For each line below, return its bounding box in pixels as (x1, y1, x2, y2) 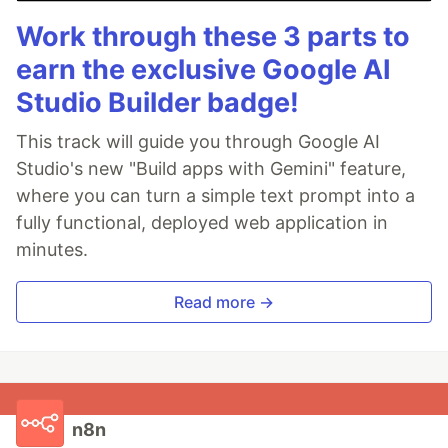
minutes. (16, 239, 88, 261)
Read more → (174, 292, 274, 313)
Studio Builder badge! (16, 86, 299, 120)
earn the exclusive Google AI (16, 53, 391, 87)
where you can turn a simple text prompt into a (16, 185, 415, 207)
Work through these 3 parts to (16, 20, 410, 54)
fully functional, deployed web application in (16, 212, 388, 234)
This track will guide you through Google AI (16, 131, 380, 153)
